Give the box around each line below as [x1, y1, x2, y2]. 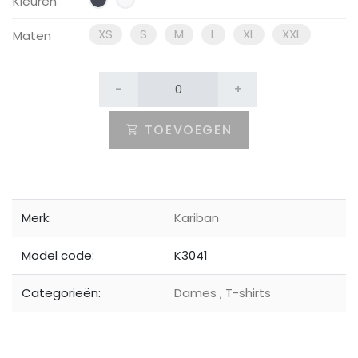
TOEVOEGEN [144, 120, 233, 139]
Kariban [174, 209, 219, 226]
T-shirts [222, 284, 271, 301]
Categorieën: [22, 284, 101, 301]
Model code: [22, 246, 94, 264]
